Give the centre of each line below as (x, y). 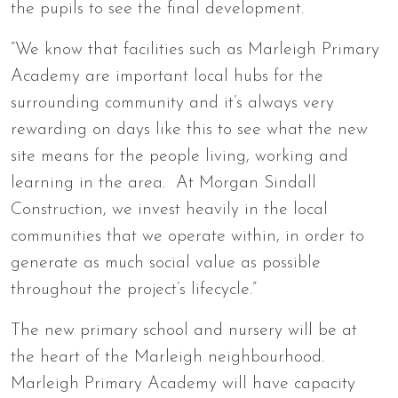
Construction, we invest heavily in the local (169, 210)
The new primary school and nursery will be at (184, 330)
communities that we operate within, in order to (187, 236)
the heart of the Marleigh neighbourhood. (170, 357)
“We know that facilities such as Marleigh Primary (195, 50)
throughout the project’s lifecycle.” (134, 290)
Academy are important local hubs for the (167, 76)
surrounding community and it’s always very (172, 103)
